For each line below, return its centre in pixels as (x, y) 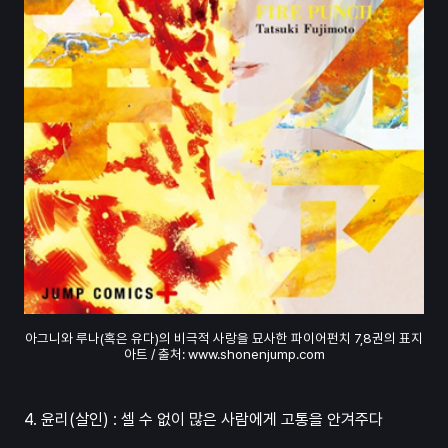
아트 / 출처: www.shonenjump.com (224, 354)
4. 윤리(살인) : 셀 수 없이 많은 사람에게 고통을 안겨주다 (203, 420)
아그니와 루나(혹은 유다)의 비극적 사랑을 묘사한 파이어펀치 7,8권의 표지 (224, 338)
